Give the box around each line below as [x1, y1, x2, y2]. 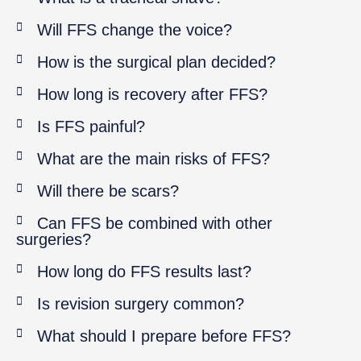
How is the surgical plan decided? [37, 52, 276, 71]
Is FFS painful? [37, 117, 146, 135]
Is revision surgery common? [37, 294, 245, 313]
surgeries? [16, 230, 91, 248]
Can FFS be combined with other [37, 214, 273, 232]
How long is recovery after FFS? [37, 85, 268, 103]
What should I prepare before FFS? [37, 326, 292, 345]
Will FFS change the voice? [37, 20, 233, 39]
